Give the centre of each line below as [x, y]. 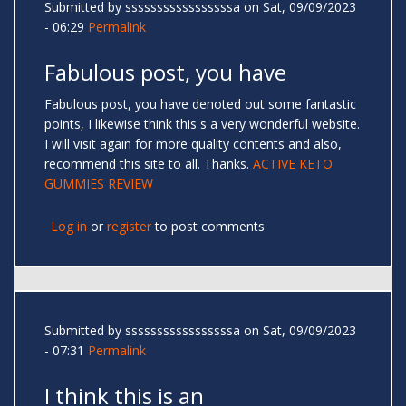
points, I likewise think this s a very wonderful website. [202, 124]
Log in [69, 227]
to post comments [208, 227]
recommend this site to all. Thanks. [149, 164]
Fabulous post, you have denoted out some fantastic [200, 104]
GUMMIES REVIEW [99, 184]
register [129, 227]
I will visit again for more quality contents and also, [193, 144]
